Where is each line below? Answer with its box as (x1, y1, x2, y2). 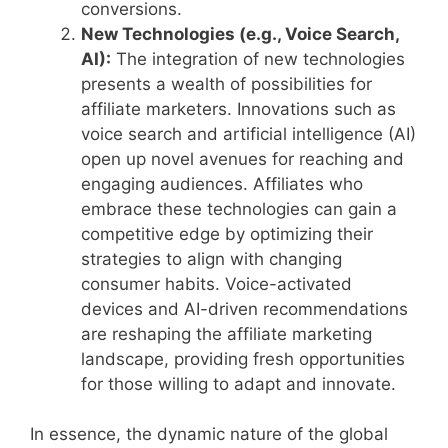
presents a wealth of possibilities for (81, 73, 372, 94)
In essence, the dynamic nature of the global (30, 424, 388, 445)
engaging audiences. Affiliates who (81, 173, 363, 194)
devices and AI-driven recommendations (81, 298, 408, 319)
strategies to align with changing (81, 248, 342, 269)
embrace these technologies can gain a (81, 198, 397, 219)
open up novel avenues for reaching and (81, 148, 404, 169)
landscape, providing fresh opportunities (81, 348, 405, 369)
